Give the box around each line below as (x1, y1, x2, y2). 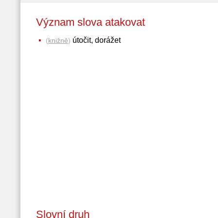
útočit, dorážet (70, 36, 121, 44)
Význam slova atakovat (36, 16, 160, 28)
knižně (48, 36, 68, 44)
